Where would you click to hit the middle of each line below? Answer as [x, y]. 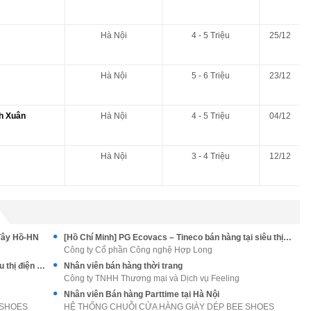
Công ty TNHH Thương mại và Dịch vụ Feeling [152, 278]
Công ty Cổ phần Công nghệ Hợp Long [138, 250]
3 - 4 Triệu [211, 156]
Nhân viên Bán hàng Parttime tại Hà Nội [142, 294]
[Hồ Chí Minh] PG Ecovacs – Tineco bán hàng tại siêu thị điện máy [287, 237]
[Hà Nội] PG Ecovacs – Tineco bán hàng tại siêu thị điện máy [41, 266]
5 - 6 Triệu [211, 75]
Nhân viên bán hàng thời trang [123, 266]
